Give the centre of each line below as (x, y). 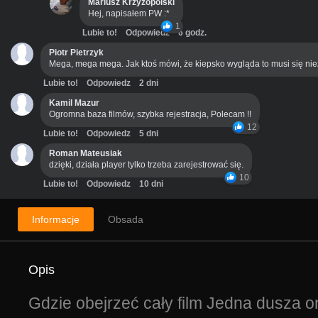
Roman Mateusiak (86, 153)
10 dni (151, 183)
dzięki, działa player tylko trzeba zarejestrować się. (146, 164)
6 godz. (192, 32)
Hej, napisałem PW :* (129, 13)
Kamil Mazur (74, 103)
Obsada (126, 219)
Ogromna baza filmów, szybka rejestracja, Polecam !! (150, 114)
